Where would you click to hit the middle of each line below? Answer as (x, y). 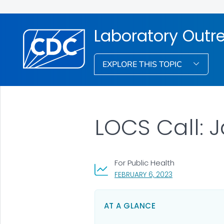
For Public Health (144, 162)
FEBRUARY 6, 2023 (143, 174)
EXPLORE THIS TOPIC (143, 64)
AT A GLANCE (130, 205)
